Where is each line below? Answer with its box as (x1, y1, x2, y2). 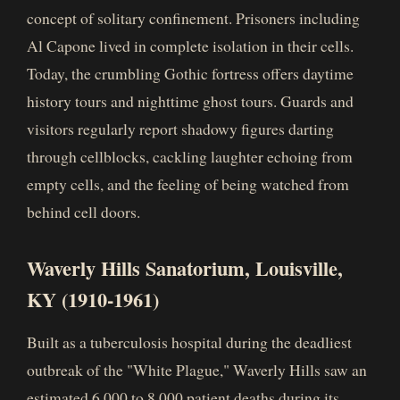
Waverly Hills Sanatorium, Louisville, (27, 254, 343, 283)
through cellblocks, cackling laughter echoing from (27, 146, 353, 167)
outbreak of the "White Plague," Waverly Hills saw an (27, 359, 367, 380)
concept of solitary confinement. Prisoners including (27, 7, 360, 29)
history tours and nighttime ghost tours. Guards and (27, 90, 354, 112)
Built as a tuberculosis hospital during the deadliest (27, 331, 352, 353)
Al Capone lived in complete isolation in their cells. (27, 35, 354, 56)
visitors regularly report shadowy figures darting (27, 118, 334, 139)
